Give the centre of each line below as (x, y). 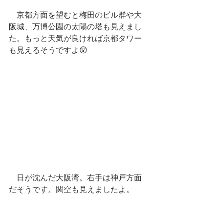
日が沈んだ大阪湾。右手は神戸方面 (75, 178)
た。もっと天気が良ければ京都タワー (75, 38)
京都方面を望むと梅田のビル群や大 (75, 15)
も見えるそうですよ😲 (48, 50)
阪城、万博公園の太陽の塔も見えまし (75, 27)
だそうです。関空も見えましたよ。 (71, 190)
